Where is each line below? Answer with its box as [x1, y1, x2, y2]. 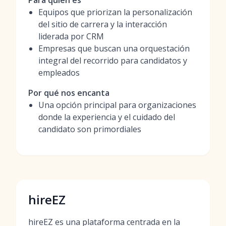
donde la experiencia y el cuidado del [38, 111, 175, 123]
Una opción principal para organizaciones [38, 99, 196, 110]
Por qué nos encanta [28, 87, 109, 98]
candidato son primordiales [38, 124, 141, 135]
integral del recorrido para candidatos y [38, 55, 187, 66]
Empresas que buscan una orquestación [38, 43, 190, 54]
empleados [38, 67, 80, 78]
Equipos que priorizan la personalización [38, 7, 192, 18]
